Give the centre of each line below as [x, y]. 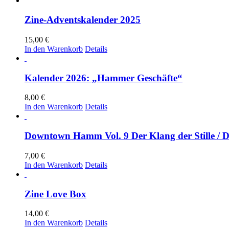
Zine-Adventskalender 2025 [83, 20]
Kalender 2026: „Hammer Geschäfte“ [104, 78]
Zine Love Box [55, 194]
